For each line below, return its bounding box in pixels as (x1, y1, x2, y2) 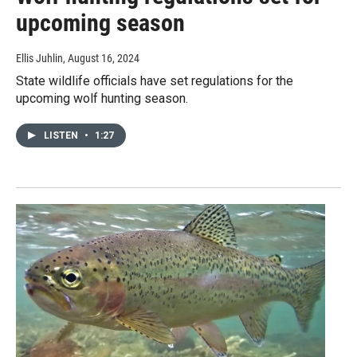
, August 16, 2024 (63, 52, 139, 65)
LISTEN (44, 130, 80, 142)
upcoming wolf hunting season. (16, 91, 188, 107)
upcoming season (16, 9, 185, 37)
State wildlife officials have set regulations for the (16, 73, 293, 89)
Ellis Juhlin (16, 52, 63, 65)
